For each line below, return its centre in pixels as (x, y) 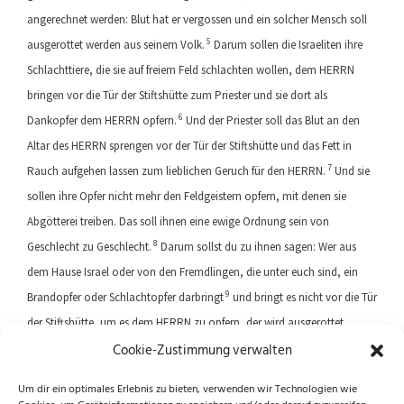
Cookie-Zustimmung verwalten (202, 350)
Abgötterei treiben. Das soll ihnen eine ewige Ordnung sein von (178, 221)
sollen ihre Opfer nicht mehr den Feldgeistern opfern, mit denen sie (187, 196)
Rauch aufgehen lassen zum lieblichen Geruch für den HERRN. (176, 171)
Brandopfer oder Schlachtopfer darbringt (125, 297)
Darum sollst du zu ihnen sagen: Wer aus (257, 247)
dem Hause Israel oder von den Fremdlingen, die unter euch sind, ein (193, 272)
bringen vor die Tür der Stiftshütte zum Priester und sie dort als (177, 95)
